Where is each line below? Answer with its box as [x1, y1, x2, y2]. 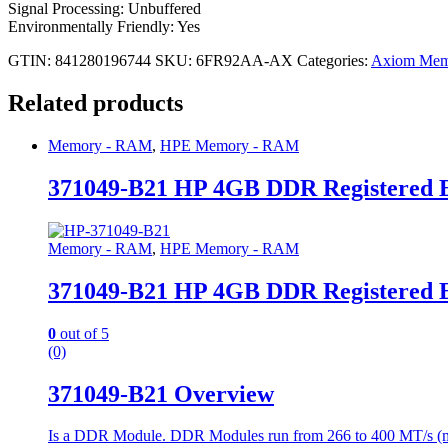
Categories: [297, 52, 371, 70]
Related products [8, 90, 183, 117]
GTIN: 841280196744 [8, 52, 151, 70]
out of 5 [56, 324, 109, 342]
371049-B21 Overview [48, 380, 274, 407]
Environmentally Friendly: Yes [8, 18, 200, 36]
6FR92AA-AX [196, 52, 293, 70]
